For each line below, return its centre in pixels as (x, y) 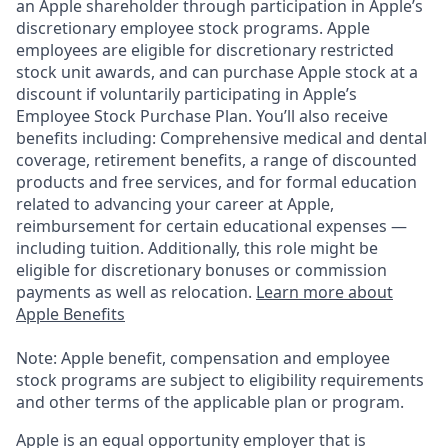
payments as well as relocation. (136, 291)
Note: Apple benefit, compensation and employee (203, 357)
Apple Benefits (70, 313)
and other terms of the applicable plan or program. (210, 401)
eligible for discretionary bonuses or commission (201, 269)
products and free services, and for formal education (216, 181)
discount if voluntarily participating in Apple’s (186, 93)
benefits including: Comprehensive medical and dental (221, 137)
